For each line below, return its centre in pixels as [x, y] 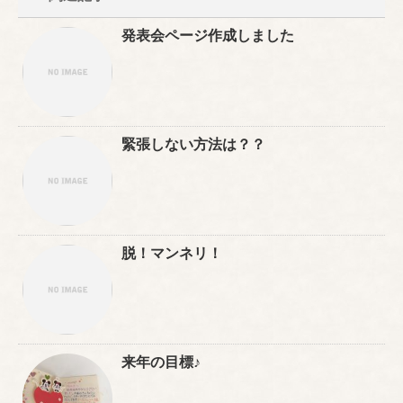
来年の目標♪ [161, 362]
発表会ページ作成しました [208, 35]
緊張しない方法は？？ [193, 144]
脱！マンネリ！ [172, 253]
